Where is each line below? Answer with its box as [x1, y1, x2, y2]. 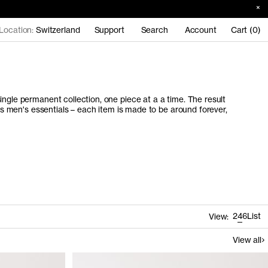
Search [141, 25, 168, 35]
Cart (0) [230, 25, 261, 35]
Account [184, 25, 217, 35]
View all [233, 235, 261, 245]
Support [94, 25, 124, 35]
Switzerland [35, 25, 80, 35]
